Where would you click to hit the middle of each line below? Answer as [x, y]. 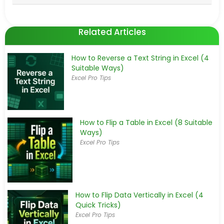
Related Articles [112, 32]
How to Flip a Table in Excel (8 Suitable [146, 122]
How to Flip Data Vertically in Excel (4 [139, 195]
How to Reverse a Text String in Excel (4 [140, 58]
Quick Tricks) [98, 205]
